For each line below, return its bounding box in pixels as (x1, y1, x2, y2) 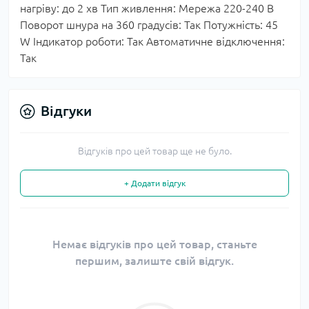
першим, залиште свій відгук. (75, 255, 234, 267)
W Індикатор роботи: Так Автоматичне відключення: (20, 35, 285, 48)
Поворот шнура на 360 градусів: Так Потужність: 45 (20, 19, 278, 31)
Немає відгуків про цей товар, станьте (52, 238, 257, 250)
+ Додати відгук (123, 179, 186, 188)
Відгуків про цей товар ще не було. (77, 146, 232, 157)
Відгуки (41, 103, 92, 119)
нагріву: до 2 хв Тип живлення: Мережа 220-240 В (20, 2, 274, 14)
